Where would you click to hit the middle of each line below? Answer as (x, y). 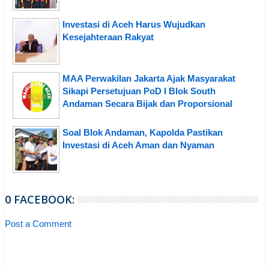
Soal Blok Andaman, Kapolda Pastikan (143, 133)
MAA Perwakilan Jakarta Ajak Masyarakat (149, 79)
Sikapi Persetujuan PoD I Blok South (139, 91)
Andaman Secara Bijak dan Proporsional (147, 104)
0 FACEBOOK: (40, 200)
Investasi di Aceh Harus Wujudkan (134, 25)
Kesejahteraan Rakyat (108, 37)
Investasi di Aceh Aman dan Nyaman (138, 145)
